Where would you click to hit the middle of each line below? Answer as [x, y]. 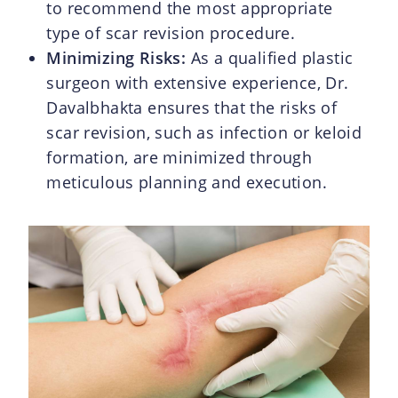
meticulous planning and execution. [187, 182]
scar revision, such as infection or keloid [204, 132]
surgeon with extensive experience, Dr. [198, 82]
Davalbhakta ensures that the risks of [192, 107]
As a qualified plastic [270, 57]
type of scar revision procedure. [171, 32]
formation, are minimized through [179, 157]
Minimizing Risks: [116, 57]
